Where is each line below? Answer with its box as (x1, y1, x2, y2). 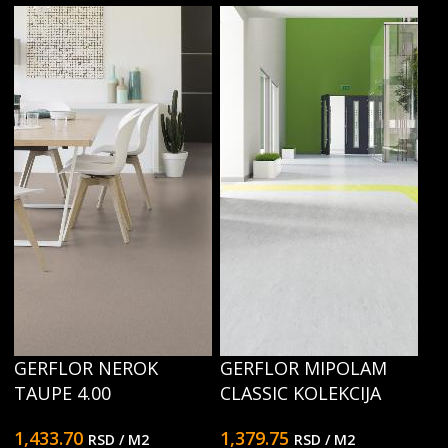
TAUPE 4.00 (14, 381, 111, 405)
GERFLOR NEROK (14, 356, 158, 380)
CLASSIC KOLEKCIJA (220, 381, 381, 405)
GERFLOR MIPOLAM (220, 356, 387, 380)
